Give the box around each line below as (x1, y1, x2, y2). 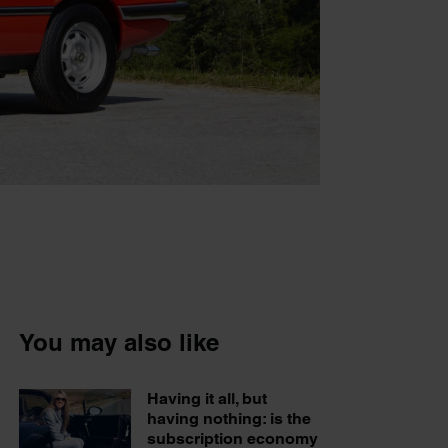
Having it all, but (147, 388, 267, 408)
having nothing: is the (147, 408, 311, 428)
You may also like (19, 327, 219, 356)
